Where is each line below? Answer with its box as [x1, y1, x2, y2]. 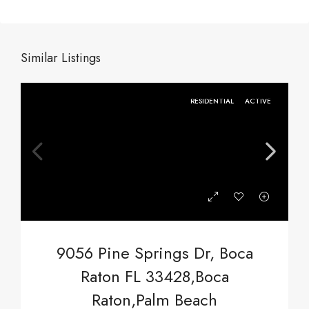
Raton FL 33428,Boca [80, 264, 229, 288]
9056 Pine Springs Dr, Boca [56, 241, 253, 265]
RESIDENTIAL [190, 96, 236, 106]
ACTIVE [245, 96, 271, 106]
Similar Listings [21, 49, 101, 67]
